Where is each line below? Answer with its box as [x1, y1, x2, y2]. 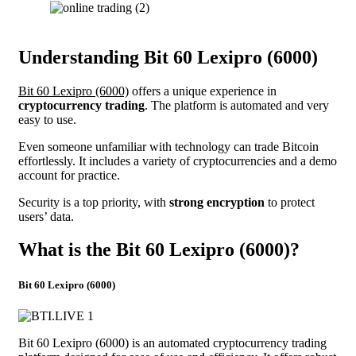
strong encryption [169, 195, 265, 209]
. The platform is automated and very [145, 98, 329, 112]
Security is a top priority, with [18, 195, 169, 209]
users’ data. [18, 209, 74, 223]
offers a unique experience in [129, 83, 277, 98]
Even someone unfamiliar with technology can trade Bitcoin [18, 139, 319, 153]
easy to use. [18, 112, 76, 126]
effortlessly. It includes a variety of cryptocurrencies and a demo [18, 153, 337, 168]
